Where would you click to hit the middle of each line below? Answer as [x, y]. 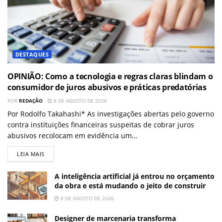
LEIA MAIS [31, 154]
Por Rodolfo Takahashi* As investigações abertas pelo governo [111, 114]
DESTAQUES [32, 55]
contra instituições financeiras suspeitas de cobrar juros [101, 125]
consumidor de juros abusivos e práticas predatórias [107, 87]
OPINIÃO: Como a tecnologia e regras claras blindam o [110, 77]
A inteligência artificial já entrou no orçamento [135, 176]
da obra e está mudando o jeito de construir [130, 186]
